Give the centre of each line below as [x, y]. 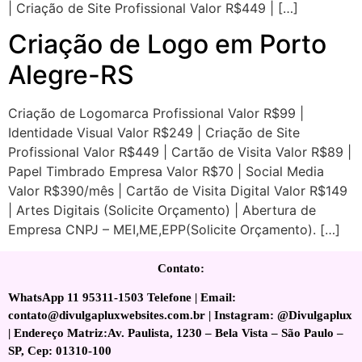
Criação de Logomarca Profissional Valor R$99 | [156, 114]
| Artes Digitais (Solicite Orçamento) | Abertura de [162, 210]
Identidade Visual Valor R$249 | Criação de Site [154, 133]
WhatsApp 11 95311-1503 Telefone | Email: [122, 298]
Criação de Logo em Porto [167, 44]
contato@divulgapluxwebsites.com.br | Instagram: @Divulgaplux [180, 316]
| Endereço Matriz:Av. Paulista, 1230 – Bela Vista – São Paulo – [176, 333]
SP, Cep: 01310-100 [60, 351]
